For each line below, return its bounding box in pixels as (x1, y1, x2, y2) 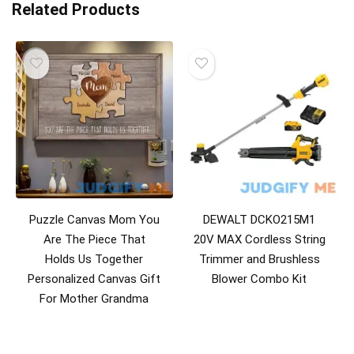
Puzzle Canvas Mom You (28, 212, 160, 227)
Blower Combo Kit (212, 271, 307, 286)
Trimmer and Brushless (198, 251, 320, 266)
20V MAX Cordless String (193, 232, 326, 247)
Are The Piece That (43, 232, 145, 247)
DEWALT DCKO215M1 (203, 212, 316, 227)
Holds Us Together (45, 251, 144, 266)
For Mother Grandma (40, 291, 149, 306)
